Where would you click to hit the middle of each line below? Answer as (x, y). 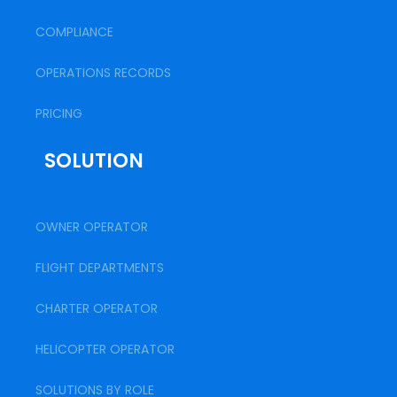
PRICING (59, 113)
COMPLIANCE (74, 32)
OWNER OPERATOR (92, 227)
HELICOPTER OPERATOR (105, 349)
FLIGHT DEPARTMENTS (100, 268)
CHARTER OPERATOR (97, 308)
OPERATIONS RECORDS (103, 73)
